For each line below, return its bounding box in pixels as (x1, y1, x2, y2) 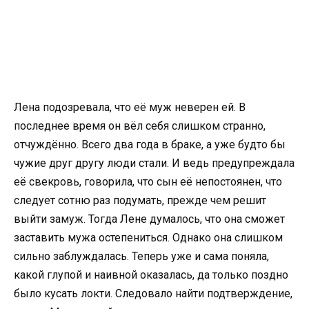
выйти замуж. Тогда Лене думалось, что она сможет (14, 212, 285, 226)
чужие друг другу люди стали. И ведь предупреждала (14, 157, 295, 170)
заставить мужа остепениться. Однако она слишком (14, 231, 283, 244)
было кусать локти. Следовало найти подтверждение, (14, 287, 292, 300)
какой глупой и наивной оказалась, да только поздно (14, 268, 288, 281)
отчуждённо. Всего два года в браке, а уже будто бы (14, 138, 286, 151)
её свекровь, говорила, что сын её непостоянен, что (14, 175, 282, 188)
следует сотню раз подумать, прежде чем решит (14, 194, 266, 207)
